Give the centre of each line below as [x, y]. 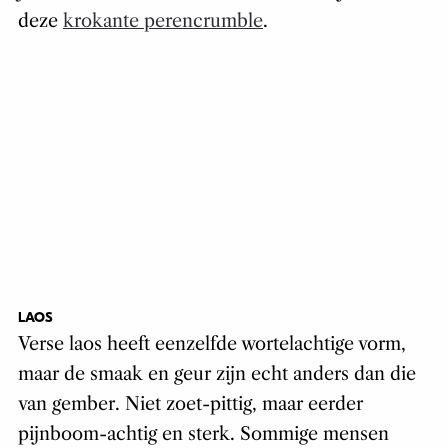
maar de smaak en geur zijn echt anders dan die [216, 374]
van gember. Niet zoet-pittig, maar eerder [190, 404]
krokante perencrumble [162, 21]
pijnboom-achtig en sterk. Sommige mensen [203, 434]
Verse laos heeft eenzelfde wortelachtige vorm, [211, 344]
